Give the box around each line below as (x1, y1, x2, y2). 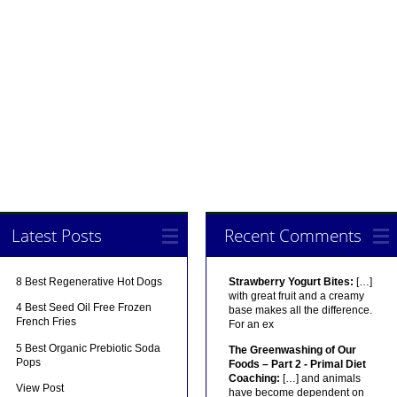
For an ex (228, 317, 274, 331)
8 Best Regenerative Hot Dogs (16, 275, 163, 288)
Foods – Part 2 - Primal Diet (228, 358, 366, 371)
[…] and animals (279, 372, 361, 385)
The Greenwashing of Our (228, 344, 356, 357)
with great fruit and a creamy (228, 289, 364, 302)
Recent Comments (223, 222, 362, 247)
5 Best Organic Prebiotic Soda (16, 341, 161, 354)
